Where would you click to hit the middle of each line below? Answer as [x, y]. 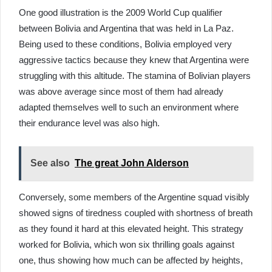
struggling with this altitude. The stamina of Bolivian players [135, 76]
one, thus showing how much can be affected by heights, [131, 260]
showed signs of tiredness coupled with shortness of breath [136, 213]
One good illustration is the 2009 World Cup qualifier [121, 12]
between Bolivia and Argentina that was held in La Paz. [126, 28]
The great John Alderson [132, 163]
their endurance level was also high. [90, 123]
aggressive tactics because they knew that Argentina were [134, 60]
